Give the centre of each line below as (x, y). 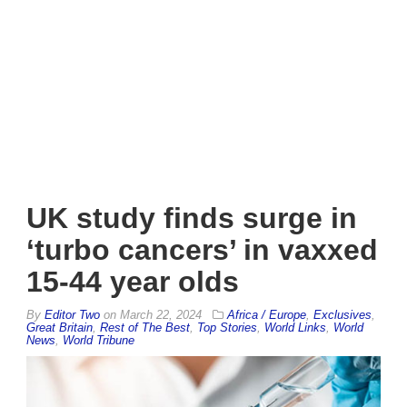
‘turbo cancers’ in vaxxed (202, 249)
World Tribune (99, 340)
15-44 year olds (133, 281)
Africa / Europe (267, 314)
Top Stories (227, 327)
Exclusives (342, 314)
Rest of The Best (145, 327)
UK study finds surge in (192, 218)
